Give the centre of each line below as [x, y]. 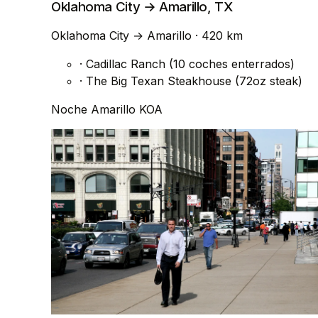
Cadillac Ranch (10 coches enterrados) [188, 64]
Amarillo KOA [127, 109]
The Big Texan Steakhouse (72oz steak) [192, 81]
